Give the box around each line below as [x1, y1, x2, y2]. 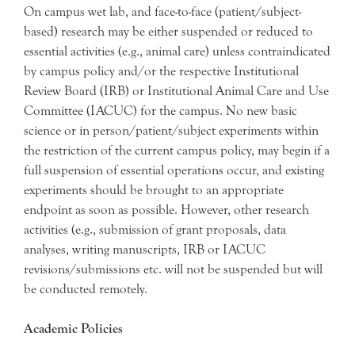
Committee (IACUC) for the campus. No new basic [24, 102, 297, 118]
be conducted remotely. [24, 281, 147, 296]
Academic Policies [24, 321, 123, 336]
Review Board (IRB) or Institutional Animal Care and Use [24, 82, 329, 98]
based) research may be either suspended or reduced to [24, 23, 313, 39]
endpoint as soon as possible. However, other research [24, 201, 309, 217]
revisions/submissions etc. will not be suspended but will [24, 261, 323, 277]
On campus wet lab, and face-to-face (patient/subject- [24, 3, 301, 19]
